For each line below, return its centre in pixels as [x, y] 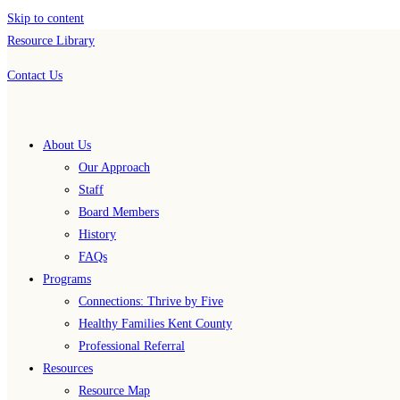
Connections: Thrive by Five [151, 301]
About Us [67, 145]
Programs [67, 279]
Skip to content [46, 18]
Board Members [119, 212]
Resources [68, 368]
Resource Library [51, 41]
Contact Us [35, 75]
